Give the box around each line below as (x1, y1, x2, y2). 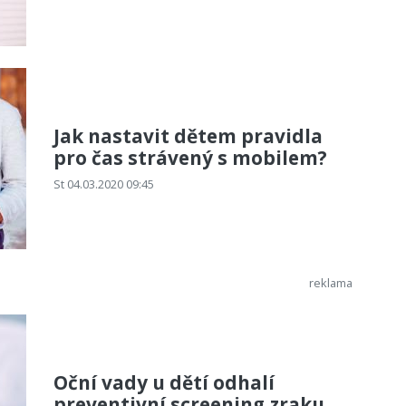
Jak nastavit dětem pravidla (53, 122, 323, 149)
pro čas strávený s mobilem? (53, 144, 327, 170)
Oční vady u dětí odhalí (53, 369, 275, 395)
